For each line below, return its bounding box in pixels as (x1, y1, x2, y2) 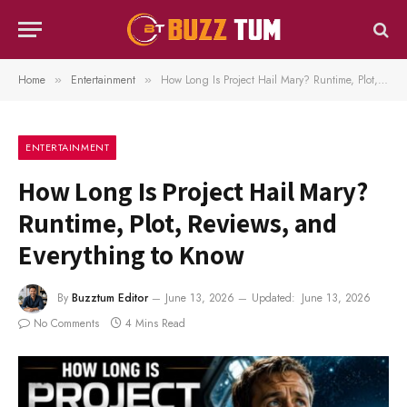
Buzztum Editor (72, 289, 148, 306)
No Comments (34, 315, 99, 332)
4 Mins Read (125, 315, 185, 332)
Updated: (252, 289, 295, 306)
